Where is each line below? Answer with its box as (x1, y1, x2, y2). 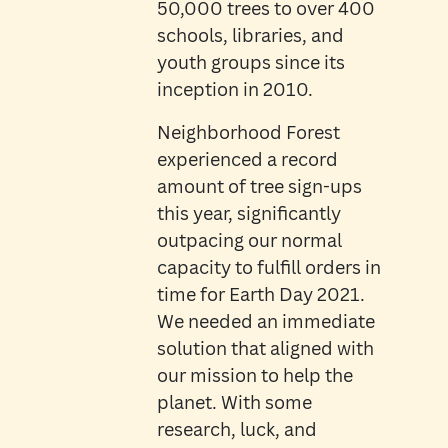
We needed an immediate (156, 309, 375, 334)
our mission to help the (156, 363, 353, 388)
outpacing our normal (156, 228, 342, 253)
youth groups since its (156, 50, 345, 75)
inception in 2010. (156, 77, 313, 102)
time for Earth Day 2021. (156, 282, 365, 307)
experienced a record (156, 147, 338, 172)
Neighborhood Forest (156, 120, 340, 145)
